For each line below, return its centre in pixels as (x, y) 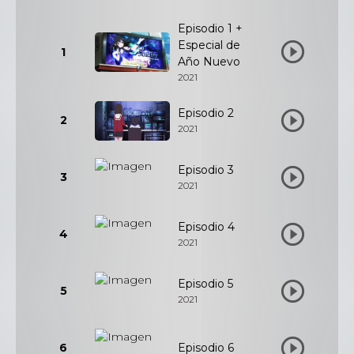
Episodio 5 (205, 284)
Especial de (209, 45)
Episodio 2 (206, 113)
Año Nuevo (209, 62)
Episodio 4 (206, 227)
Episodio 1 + (210, 28)
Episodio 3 (206, 170)
